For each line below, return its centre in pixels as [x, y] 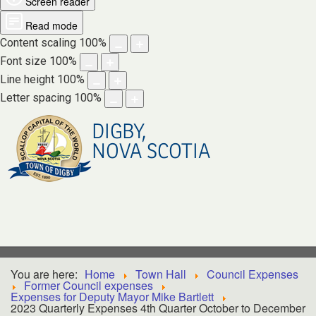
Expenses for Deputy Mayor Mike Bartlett [112, 297]
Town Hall [161, 274]
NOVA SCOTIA [151, 152]
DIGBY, [119, 132]
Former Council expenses [89, 285]
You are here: [44, 274]
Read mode [51, 25]
